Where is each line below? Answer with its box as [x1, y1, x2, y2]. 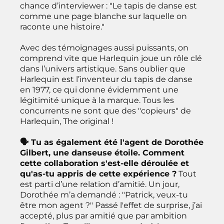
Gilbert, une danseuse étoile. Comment [20, 147, 184, 157]
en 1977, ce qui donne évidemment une [20, 84, 178, 94]
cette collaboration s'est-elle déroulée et [20, 158, 189, 168]
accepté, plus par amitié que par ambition [20, 210, 187, 220]
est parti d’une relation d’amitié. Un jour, [20, 179, 179, 189]
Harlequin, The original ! [20, 116, 113, 126]
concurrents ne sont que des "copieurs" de [20, 105, 191, 115]
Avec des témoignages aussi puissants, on [20, 42, 188, 52]
